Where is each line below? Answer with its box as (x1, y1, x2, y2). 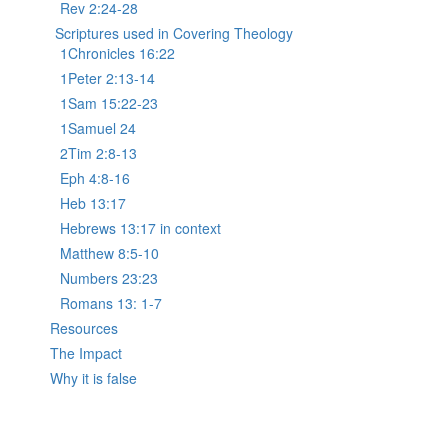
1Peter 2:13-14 (60, 68, 155, 89)
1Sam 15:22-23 (60, 93, 158, 114)
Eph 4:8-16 (60, 168, 130, 189)
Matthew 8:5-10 (60, 243, 159, 264)
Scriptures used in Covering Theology (55, 23, 293, 44)
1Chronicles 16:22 (60, 43, 175, 64)
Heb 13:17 (60, 193, 126, 214)
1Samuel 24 (60, 118, 136, 139)
